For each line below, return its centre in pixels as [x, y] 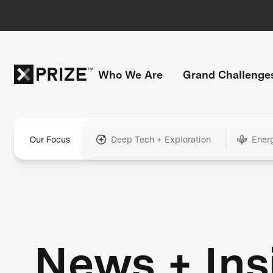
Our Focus [49, 140]
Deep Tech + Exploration [161, 140]
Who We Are [130, 74]
